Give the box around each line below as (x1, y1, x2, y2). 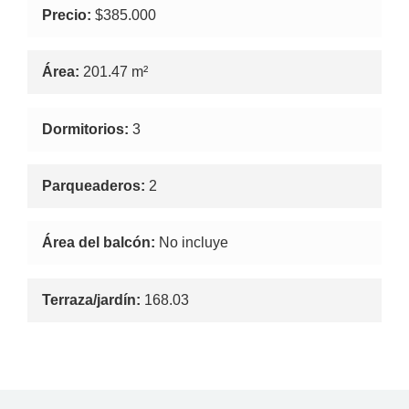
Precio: (42, 6, 91, 23)
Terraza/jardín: (42, 291, 141, 308)
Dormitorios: (42, 121, 129, 137)
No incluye (155, 235, 228, 251)
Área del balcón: (42, 235, 155, 251)
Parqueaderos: (42, 177, 145, 194)
